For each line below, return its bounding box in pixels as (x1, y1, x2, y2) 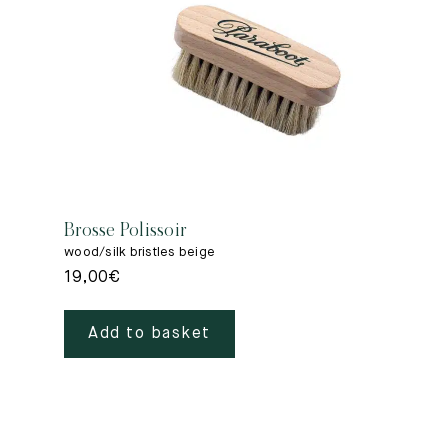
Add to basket (88, 326, 211, 342)
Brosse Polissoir (64, 220, 186, 240)
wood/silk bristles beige (64, 246, 215, 259)
